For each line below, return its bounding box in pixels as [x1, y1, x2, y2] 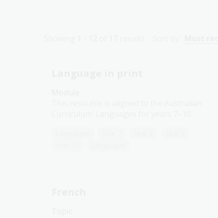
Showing [44, 33, 77, 44]
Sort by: [153, 33, 181, 44]
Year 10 [55, 141, 79, 150]
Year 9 [165, 128, 185, 138]
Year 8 [133, 128, 153, 138]
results [118, 33, 145, 44]
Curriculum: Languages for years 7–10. [52, 109, 192, 119]
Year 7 [102, 128, 122, 138]
